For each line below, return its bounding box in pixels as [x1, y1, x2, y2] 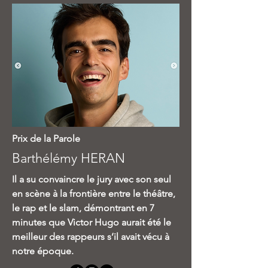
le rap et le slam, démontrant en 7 [12, 202, 154, 214]
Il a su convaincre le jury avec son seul [12, 173, 171, 185]
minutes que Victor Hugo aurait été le [12, 217, 171, 228]
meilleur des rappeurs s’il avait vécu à [12, 231, 169, 242]
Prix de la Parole [12, 133, 80, 144]
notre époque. [12, 245, 76, 257]
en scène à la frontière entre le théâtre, [12, 188, 175, 199]
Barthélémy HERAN [12, 150, 129, 166]
